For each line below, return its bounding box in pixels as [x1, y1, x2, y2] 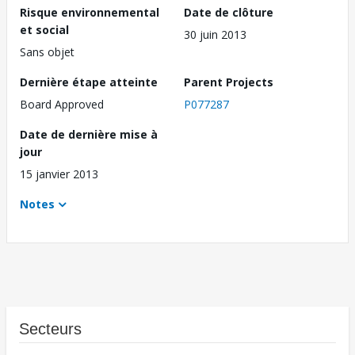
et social [20, 22, 69, 38]
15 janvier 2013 [20, 166, 98, 182]
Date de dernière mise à [20, 127, 158, 143]
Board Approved [20, 97, 104, 113]
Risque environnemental [20, 5, 159, 21]
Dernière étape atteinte [20, 74, 158, 90]
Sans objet [20, 44, 74, 60]
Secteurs [19, 320, 82, 338]
